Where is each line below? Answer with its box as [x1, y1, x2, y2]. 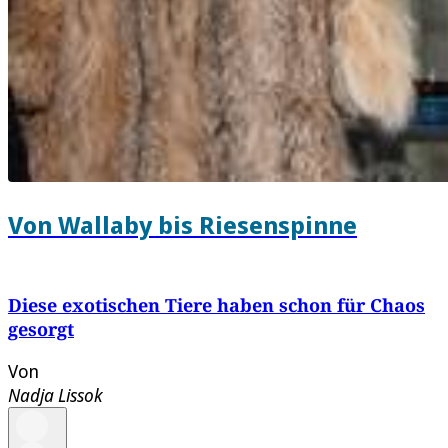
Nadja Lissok [8, 383, 103, 408]
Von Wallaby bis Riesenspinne [8, 208, 357, 242]
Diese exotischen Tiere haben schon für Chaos [8, 293, 425, 318]
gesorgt [8, 317, 74, 342]
